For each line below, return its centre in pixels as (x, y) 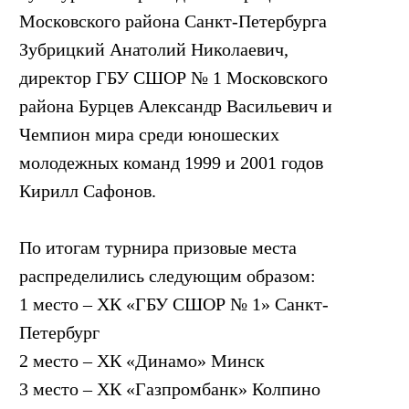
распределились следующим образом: (168, 275)
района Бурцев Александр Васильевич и (176, 105)
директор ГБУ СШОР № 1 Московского (173, 77)
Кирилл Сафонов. (88, 190)
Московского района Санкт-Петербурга (173, 21)
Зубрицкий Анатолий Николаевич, (154, 49)
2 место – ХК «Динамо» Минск (142, 360)
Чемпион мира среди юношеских (149, 134)
